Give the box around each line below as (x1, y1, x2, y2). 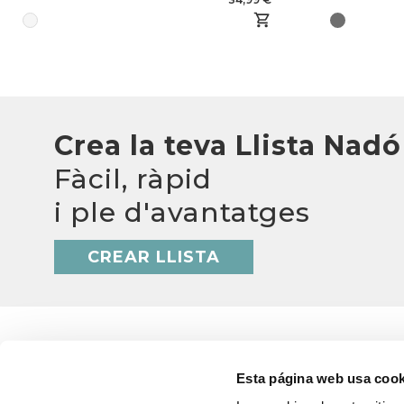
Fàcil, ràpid (54, 162, 212, 197)
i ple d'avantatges (54, 196, 310, 230)
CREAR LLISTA (87, 246, 220, 267)
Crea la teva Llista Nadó (54, 129, 401, 163)
